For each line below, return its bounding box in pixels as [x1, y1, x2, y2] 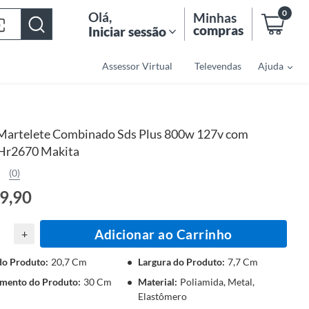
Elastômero [138, 290, 187, 302]
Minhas [193, 10, 237, 26]
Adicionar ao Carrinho [94, 226, 232, 242]
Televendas [195, 59, 241, 72]
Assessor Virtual [102, 59, 172, 72]
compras [193, 22, 243, 38]
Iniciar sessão [88, 23, 166, 39]
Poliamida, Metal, [180, 276, 255, 288]
